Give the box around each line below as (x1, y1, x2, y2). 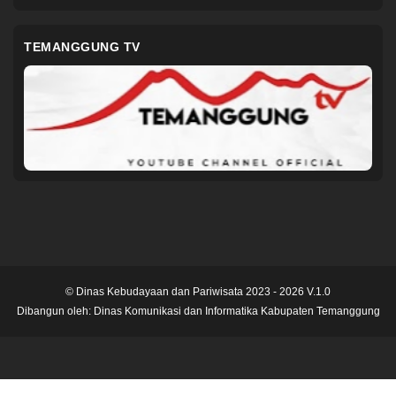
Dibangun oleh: (16, 304, 94, 317)
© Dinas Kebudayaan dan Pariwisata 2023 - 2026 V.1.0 (65, 285, 331, 298)
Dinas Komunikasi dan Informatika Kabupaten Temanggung (93, 304, 380, 317)
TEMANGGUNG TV (24, 40, 141, 54)
